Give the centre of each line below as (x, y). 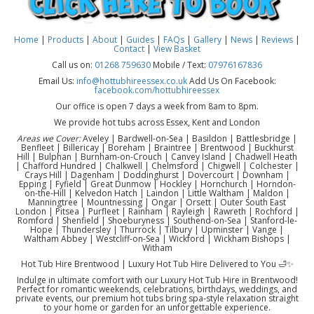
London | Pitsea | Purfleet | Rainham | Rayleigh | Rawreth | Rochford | (157, 212)
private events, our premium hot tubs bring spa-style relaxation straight (157, 299)
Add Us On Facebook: (231, 81)
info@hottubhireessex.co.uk (131, 81)
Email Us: (57, 81)
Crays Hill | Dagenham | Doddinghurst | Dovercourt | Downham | (157, 175)
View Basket (177, 49)
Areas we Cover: (49, 139)
